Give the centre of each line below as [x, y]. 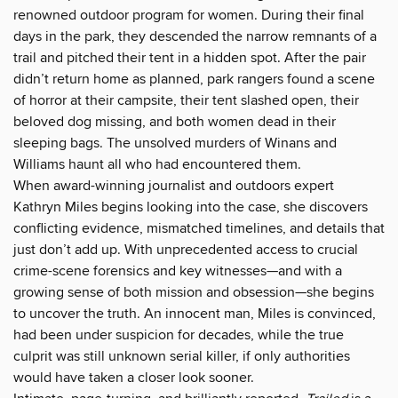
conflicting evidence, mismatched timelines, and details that [199, 228]
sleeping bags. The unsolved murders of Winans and [175, 143]
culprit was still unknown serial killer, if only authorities [182, 356]
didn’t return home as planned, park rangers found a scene [194, 79]
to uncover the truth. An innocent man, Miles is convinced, [195, 313]
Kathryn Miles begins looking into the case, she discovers [191, 207]
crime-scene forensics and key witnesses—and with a [178, 271]
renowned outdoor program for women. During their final [189, 15]
